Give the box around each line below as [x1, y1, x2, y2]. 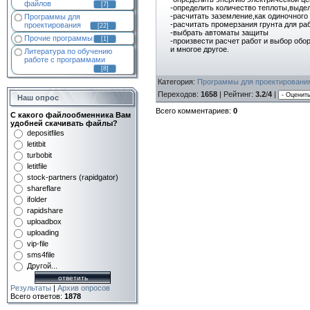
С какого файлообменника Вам [10, 111, 131, 119]
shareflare [27, 184, 61, 192]
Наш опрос [17, 93, 59, 102]
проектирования [24, 21, 81, 29]
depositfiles [27, 129, 64, 137]
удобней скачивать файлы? [10, 119, 118, 127]
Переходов [158, 89, 197, 98]
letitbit [27, 140, 46, 148]
